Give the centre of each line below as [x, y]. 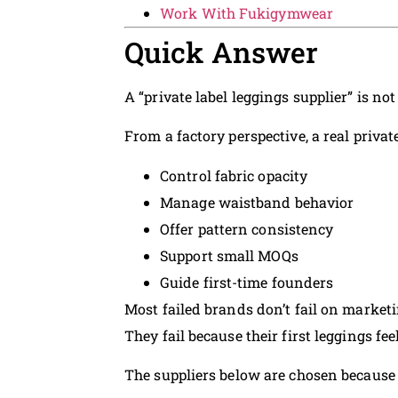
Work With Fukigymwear [247, 13]
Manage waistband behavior [257, 202]
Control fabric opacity [234, 175]
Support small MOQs [229, 255]
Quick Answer [222, 52]
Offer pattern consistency [247, 228]
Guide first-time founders [247, 282]
